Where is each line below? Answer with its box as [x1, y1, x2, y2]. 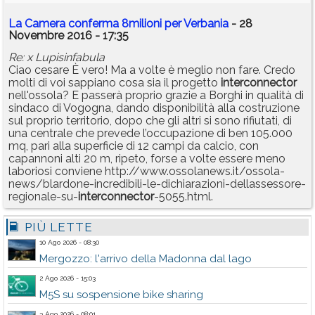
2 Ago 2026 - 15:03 [39, 274, 96, 283]
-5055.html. [154, 190, 213, 204]
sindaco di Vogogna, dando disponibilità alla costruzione [8, 101, 300, 115]
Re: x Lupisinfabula [8, 51, 105, 65]
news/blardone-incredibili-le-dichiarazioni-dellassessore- [8, 177, 306, 191]
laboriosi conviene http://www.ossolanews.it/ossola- [8, 165, 285, 179]
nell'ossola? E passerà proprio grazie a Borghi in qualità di [8, 89, 304, 103]
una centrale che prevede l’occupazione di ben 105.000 [8, 127, 292, 141]
